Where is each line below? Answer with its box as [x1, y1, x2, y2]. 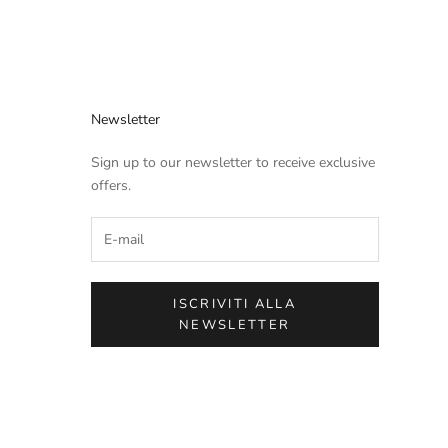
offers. [90, 175, 131, 195]
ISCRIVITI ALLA [173, 294, 297, 313]
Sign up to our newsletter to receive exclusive [90, 152, 375, 172]
